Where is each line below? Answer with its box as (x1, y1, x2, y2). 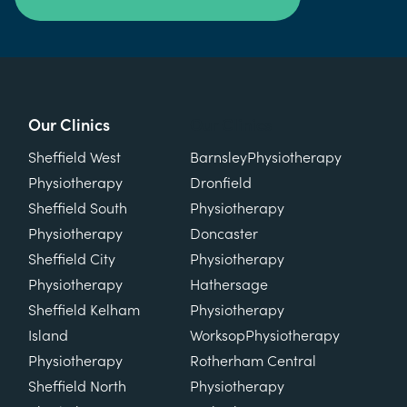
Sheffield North (28, 378, 126, 395)
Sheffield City (28, 251, 115, 268)
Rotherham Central (190, 352, 317, 370)
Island (28, 327, 68, 344)
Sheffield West (28, 149, 121, 166)
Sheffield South (28, 200, 127, 217)
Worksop (190, 327, 246, 344)
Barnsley (190, 149, 248, 166)
